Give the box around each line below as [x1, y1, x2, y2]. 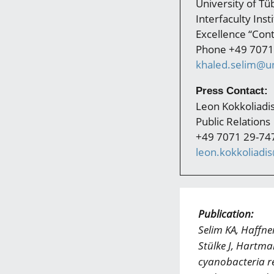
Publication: [198, 207, 253, 221]
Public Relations [196, 114, 270, 128]
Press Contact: [196, 85, 268, 97]
